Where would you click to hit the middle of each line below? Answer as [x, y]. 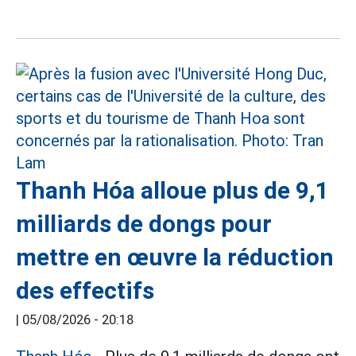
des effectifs [85, 290]
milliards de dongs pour [144, 224]
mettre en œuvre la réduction [175, 257]
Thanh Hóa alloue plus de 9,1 [172, 190]
